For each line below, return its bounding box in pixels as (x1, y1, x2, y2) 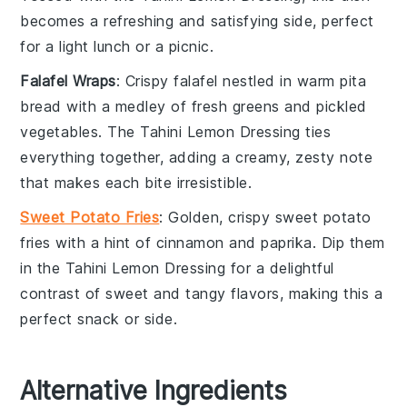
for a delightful (225, 258, 334, 277)
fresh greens (191, 96, 280, 115)
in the (20, 258, 65, 277)
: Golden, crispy (159, 207, 275, 226)
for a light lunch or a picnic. (20, 36, 214, 55)
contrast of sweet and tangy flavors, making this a (20, 283, 383, 303)
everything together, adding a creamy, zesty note (20, 147, 373, 166)
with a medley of (61, 96, 192, 115)
